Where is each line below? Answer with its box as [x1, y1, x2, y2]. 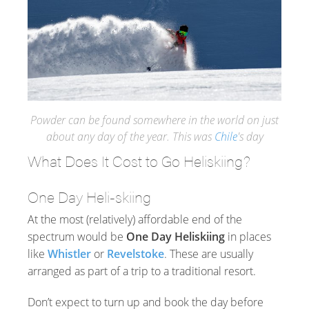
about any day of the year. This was [46, 128, 215, 144]
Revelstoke [107, 246, 164, 261]
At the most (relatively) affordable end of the [28, 211, 242, 227]
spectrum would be [28, 228, 126, 244]
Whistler [48, 246, 91, 261]
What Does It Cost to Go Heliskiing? [28, 149, 250, 171]
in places [225, 228, 271, 244]
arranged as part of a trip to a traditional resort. [28, 263, 256, 279]
